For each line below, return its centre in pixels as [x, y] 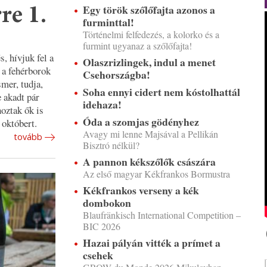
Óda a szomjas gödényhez [141, 122]
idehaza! [102, 104]
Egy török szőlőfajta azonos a [149, 10]
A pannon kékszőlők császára [149, 162]
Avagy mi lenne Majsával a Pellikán [150, 134]
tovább [28, 137]
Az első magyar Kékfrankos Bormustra [156, 174]
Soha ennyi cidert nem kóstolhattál [161, 92]
